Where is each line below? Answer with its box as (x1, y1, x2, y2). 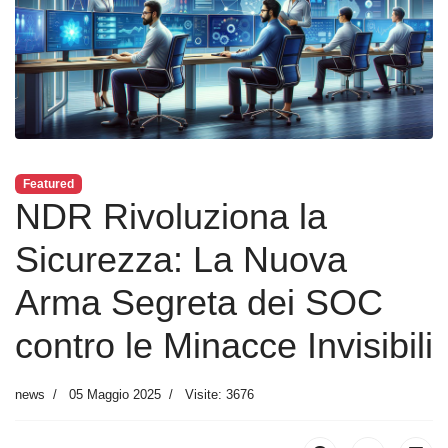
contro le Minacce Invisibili (15, 324, 433, 366)
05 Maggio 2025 (69, 386, 161, 402)
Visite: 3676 (185, 386, 254, 402)
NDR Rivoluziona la (15, 195, 327, 237)
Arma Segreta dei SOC (15, 281, 383, 323)
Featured (22, 176, 74, 191)
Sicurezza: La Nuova (15, 238, 347, 280)
